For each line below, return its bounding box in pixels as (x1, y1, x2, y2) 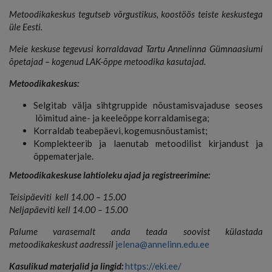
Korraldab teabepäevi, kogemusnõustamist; (33, 124, 208, 136)
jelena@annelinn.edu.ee (115, 238, 209, 250)
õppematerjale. (33, 150, 93, 161)
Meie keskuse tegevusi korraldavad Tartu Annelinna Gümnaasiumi (9, 42, 263, 54)
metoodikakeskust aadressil (9, 238, 115, 250)
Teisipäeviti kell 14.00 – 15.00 (9, 191, 126, 202)
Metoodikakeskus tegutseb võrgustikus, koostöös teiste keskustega (9, 8, 263, 19)
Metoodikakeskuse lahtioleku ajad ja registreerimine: (9, 169, 210, 180)
